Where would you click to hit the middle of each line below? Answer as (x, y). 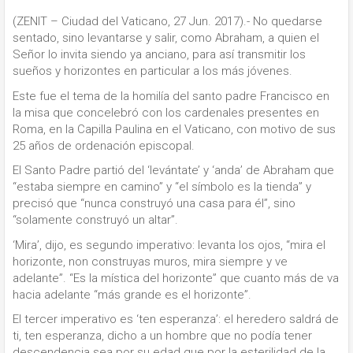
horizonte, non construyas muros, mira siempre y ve (150, 261)
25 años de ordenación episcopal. (104, 145)
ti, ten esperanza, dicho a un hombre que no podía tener (162, 336)
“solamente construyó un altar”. (95, 220)
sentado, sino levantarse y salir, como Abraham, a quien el (166, 38)
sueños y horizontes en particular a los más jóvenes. (152, 71)
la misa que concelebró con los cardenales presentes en (166, 112)
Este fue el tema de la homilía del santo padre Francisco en (171, 96)
